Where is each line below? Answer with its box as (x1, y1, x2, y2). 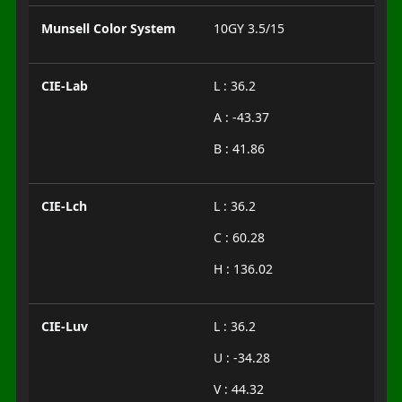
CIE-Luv (40, 318, 88, 335)
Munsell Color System (40, 20, 176, 37)
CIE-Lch (40, 197, 87, 214)
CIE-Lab (40, 77, 88, 94)
